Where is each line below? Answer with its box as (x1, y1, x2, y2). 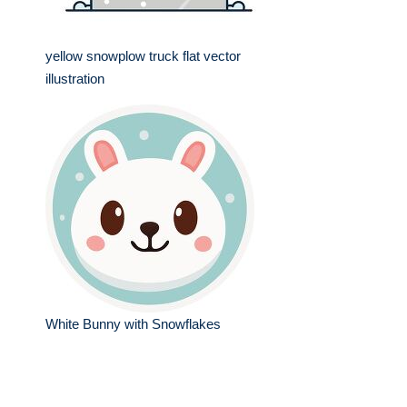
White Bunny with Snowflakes (45, 316, 221, 332)
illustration (45, 71, 104, 86)
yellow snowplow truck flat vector (45, 48, 241, 64)
